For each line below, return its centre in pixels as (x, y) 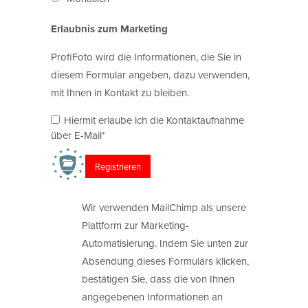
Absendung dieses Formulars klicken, (165, 261)
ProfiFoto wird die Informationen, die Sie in (146, 56)
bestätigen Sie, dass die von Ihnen (158, 278)
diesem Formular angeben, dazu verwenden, (150, 74)
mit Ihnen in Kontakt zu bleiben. (120, 92)
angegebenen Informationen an (152, 296)
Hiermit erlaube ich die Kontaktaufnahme (154, 120)
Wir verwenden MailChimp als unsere (164, 207)
